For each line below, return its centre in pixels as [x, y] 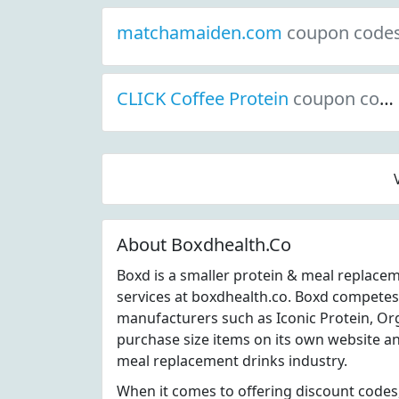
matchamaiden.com [202, 33]
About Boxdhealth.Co [204, 244]
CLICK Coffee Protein [205, 98]
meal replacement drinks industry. [232, 361]
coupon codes [336, 98]
